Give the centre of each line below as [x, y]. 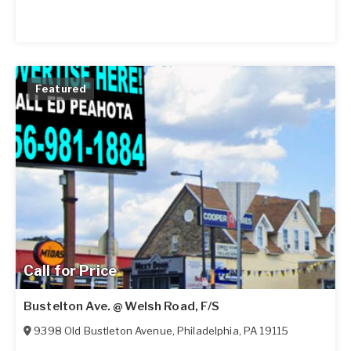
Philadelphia [208, 331]
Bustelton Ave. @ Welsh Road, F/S [122, 307]
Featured [61, 88]
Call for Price [70, 271]
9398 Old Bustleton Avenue [103, 331]
